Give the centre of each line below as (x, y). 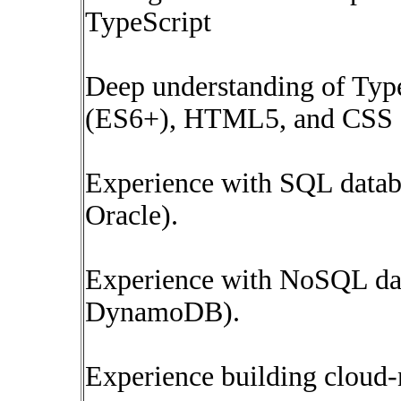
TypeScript (148, 22)
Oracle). (132, 215)
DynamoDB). (162, 312)
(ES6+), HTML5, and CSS (239, 119)
